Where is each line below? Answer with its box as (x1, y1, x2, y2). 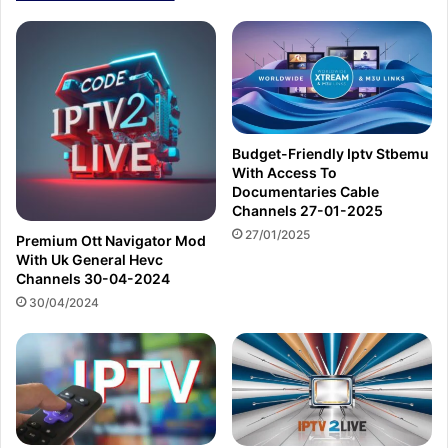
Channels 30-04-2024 (16, 270, 170, 288)
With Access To (232, 163, 337, 181)
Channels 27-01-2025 (232, 201, 383, 219)
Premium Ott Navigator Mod (16, 232, 206, 250)
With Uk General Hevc (16, 251, 163, 269)
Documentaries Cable (232, 182, 379, 200)
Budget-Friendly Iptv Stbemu (232, 144, 429, 162)
